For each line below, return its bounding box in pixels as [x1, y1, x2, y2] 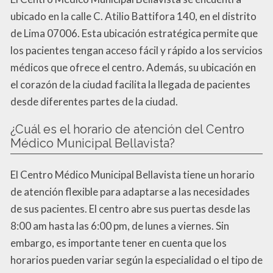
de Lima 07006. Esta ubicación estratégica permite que [10, 26, 258, 40]
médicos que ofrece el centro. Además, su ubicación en [10, 60, 256, 74]
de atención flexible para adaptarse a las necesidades [10, 185, 250, 198]
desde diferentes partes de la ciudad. [10, 94, 178, 108]
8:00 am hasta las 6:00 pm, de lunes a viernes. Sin [10, 219, 229, 232]
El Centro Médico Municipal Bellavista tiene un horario [10, 168, 255, 181]
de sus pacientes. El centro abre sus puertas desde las [10, 202, 250, 215]
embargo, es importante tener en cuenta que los [10, 236, 227, 249]
